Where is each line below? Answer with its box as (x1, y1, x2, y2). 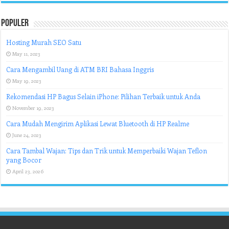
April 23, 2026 (12, 168, 44, 175)
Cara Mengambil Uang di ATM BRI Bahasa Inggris (6, 65, 154, 74)
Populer (1, 18, 29, 29)
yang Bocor (6, 155, 42, 164)
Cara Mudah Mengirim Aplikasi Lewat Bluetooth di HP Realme (6, 119, 190, 128)
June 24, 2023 (12, 131, 42, 139)
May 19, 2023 (12, 77, 42, 84)
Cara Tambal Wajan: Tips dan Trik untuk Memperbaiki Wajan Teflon (6, 146, 208, 155)
